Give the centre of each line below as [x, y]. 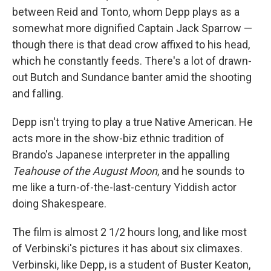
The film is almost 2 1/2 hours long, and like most [129, 232]
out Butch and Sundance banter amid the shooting [132, 77]
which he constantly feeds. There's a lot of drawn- [132, 61]
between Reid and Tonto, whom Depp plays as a [126, 12]
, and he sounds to [201, 171]
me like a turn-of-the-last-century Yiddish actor [124, 188]
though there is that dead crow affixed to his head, [131, 45]
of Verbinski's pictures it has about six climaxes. [127, 249]
